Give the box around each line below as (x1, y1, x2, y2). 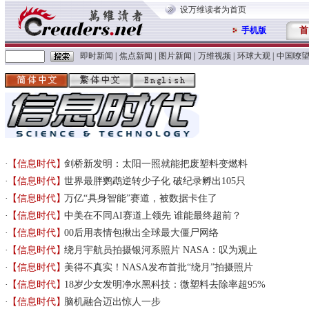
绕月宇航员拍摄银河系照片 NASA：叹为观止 (64, 245, 258, 255)
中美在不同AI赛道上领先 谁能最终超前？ (64, 210, 242, 221)
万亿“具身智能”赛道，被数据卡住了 (64, 193, 218, 203)
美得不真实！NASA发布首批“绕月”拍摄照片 (64, 262, 254, 272)
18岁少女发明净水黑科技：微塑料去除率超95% (64, 279, 266, 290)
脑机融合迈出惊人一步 (64, 297, 161, 307)
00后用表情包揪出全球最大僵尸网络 (64, 228, 219, 238)
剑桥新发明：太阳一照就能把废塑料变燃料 (64, 159, 248, 169)
